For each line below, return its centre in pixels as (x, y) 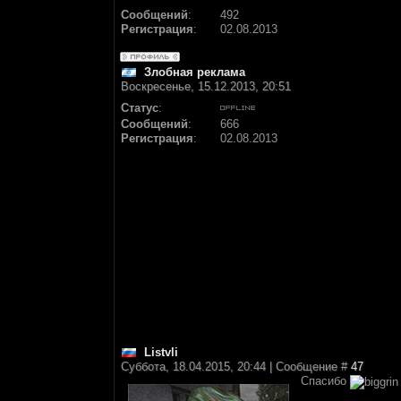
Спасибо (325, 381)
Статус (140, 108)
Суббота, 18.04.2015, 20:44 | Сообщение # (236, 367)
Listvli (161, 352)
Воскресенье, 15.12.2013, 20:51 (206, 86)
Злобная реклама (195, 72)
